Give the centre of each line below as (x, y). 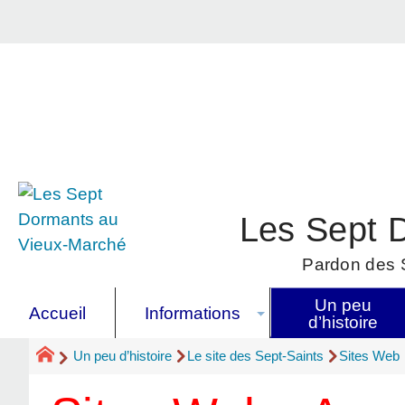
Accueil (57, 313)
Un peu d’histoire (122, 356)
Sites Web (369, 356)
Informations (193, 313)
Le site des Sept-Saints (255, 356)
